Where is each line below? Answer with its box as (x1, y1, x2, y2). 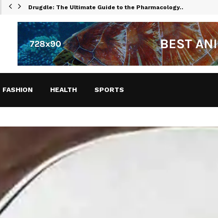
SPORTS (94, 86, 124, 94)
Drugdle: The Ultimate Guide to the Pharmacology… (28, 4, 185, 11)
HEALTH (50, 86, 77, 94)
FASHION (2, 86, 33, 94)
